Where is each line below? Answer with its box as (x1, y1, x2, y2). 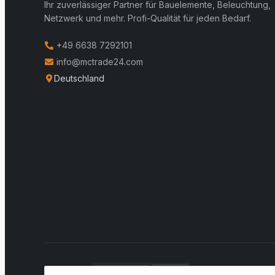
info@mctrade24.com (54, 56, 143, 68)
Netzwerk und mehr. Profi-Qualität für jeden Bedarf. (44, 13, 251, 24)
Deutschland (54, 73, 104, 84)
